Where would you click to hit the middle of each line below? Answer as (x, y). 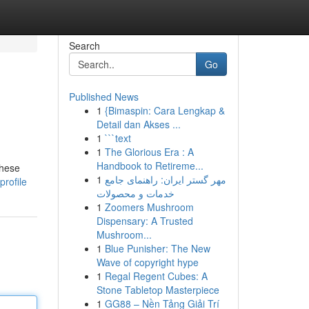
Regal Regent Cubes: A (156, 276)
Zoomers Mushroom (149, 207)
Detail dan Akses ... (138, 124)
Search (84, 46)
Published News (103, 97)
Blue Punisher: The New (157, 248)
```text (118, 138)
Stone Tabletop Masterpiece (158, 290)
